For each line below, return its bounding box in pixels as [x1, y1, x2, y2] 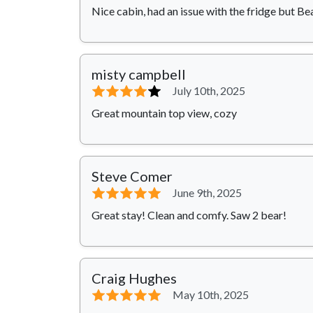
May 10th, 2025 [173, 288, 249, 302]
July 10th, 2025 [173, 84, 245, 98]
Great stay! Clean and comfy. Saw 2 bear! [92, 208, 286, 222]
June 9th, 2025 [173, 186, 242, 200]
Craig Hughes [92, 270, 177, 287]
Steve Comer [92, 168, 173, 185]
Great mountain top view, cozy [92, 106, 237, 120]
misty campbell [92, 66, 186, 83]
